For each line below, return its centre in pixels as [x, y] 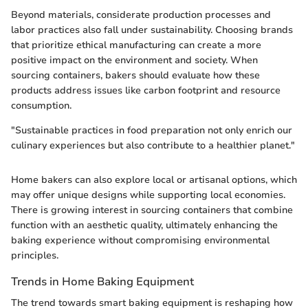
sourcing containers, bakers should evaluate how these [135, 76]
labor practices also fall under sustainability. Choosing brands [152, 30]
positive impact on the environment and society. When [134, 60]
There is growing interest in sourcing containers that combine [152, 210]
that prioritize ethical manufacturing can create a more [136, 45]
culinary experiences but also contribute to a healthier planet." [153, 146]
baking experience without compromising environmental [140, 241]
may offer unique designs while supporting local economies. [148, 195]
